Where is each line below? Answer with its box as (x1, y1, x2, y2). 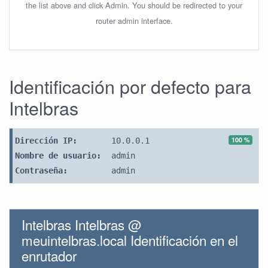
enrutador (22, 246, 77, 265)
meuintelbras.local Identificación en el (22, 230, 238, 249)
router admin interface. (95, 15, 173, 26)
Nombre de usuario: (15, 151, 101, 160)
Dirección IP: (15, 136, 77, 145)
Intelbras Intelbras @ (22, 215, 142, 234)
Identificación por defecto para (9, 73, 251, 99)
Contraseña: (15, 166, 68, 175)
